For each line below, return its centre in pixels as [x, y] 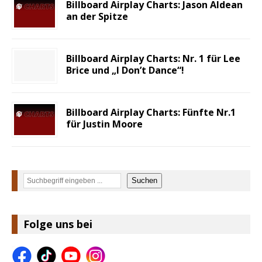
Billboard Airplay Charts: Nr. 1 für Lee [153, 58]
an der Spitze [97, 16]
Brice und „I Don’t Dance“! [125, 70]
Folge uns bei [58, 224]
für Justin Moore [104, 124]
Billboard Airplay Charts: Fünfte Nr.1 [151, 112]
